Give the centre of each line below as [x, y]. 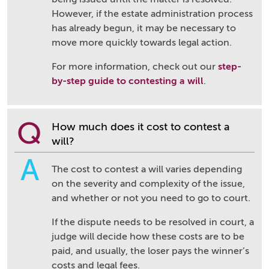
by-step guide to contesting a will [128, 81]
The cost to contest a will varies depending [147, 169]
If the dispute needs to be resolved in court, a [153, 222]
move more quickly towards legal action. [142, 43]
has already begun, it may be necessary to [144, 28]
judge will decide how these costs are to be [148, 237]
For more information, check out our [135, 67]
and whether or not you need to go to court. [151, 198]
